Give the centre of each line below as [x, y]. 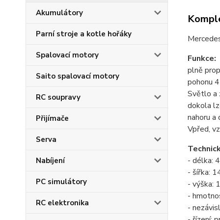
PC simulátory [61, 182]
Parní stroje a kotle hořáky [84, 34]
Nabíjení [50, 161]
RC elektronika [62, 203]
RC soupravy [58, 97]
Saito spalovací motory [78, 76]
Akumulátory [59, 13]
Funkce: [202, 59]
